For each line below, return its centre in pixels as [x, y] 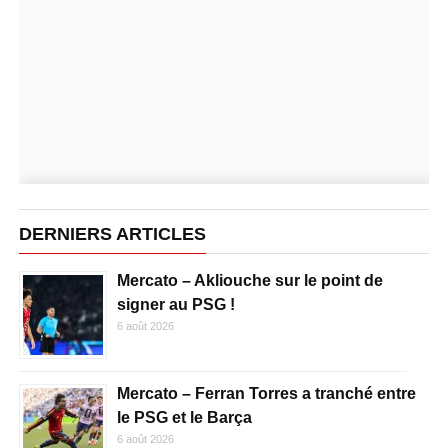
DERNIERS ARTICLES [112, 233]
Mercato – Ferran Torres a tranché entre [266, 393]
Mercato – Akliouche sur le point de [249, 280]
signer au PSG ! [175, 304]
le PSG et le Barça [184, 417]
